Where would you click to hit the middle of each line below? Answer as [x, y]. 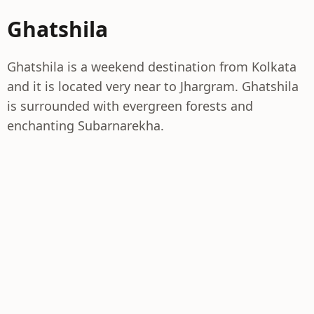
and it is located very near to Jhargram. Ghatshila [153, 86]
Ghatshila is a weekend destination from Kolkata [152, 67]
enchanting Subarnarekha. [86, 125]
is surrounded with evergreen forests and [130, 106]
